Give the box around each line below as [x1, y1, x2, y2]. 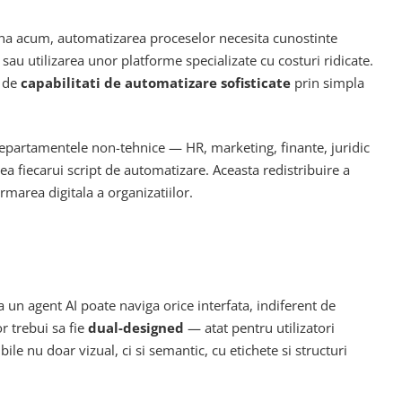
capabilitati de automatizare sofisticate [21, 73, 291, 92]
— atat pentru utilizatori [184, 318, 335, 336]
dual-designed [88, 318, 184, 336]
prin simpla [291, 73, 364, 92]
